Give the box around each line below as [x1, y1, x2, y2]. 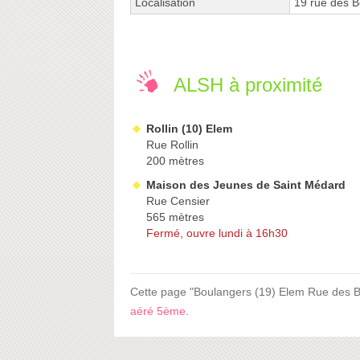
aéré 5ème [130, 305, 186, 318]
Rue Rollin [146, 138, 198, 152]
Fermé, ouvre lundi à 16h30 [146, 227, 288, 240]
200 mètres [146, 154, 204, 168]
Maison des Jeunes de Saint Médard [146, 178, 346, 192]
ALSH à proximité [174, 74, 322, 96]
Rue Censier [146, 194, 210, 208]
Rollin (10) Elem [146, 122, 232, 136]
